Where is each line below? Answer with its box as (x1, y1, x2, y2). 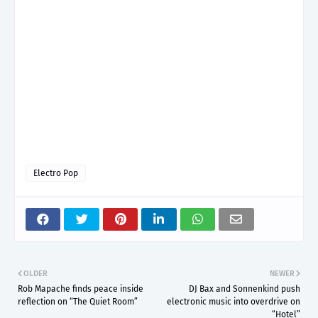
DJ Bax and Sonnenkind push (189, 283, 300, 294)
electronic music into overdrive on (167, 296, 300, 307)
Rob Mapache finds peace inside (18, 283, 143, 294)
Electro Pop (33, 168, 78, 178)
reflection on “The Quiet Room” (18, 296, 138, 307)
